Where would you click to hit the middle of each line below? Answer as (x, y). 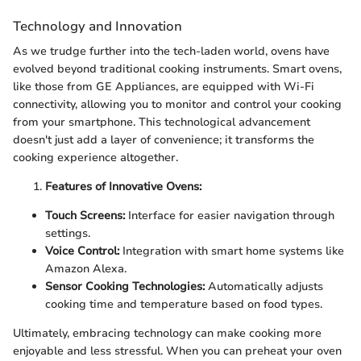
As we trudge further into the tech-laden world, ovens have (171, 51)
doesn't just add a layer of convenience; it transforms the (164, 139)
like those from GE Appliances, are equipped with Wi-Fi (164, 86)
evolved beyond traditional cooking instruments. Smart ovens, (177, 68)
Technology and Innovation (98, 26)
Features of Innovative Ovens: (123, 186)
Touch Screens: (85, 215)
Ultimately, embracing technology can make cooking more (167, 333)
